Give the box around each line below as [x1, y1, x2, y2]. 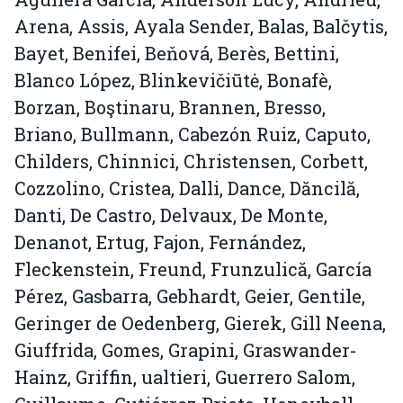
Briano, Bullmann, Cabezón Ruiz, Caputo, [14, 122, 371, 147]
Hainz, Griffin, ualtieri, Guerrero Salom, [14, 365, 355, 390]
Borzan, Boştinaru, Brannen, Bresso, [14, 95, 326, 120]
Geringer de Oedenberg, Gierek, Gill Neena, [14, 311, 386, 336]
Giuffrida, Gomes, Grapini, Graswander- [14, 338, 357, 363]
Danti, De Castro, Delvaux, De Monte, [14, 203, 327, 228]
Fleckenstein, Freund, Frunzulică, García [14, 257, 372, 282]
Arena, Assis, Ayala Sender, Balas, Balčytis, [14, 14, 388, 39]
